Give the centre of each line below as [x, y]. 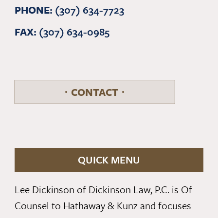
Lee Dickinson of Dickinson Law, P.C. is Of [103, 190]
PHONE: [33, 10]
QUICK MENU [109, 160]
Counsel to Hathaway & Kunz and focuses [103, 206]
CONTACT [95, 92]
